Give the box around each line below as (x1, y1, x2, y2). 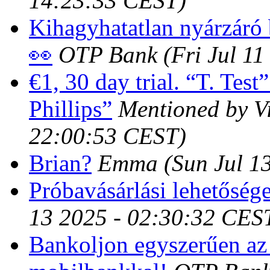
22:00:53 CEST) (29, 122, 186, 149)
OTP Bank (58, 41, 157, 67)
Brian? (29, 149, 92, 176)
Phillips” (29, 95, 112, 122)
